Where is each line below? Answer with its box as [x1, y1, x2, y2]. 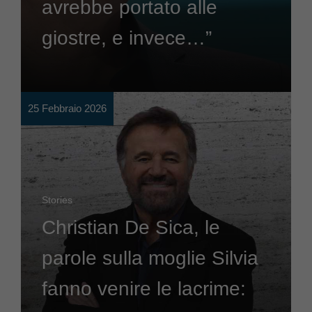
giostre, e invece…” [42, 27, 212, 49]
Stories [42, 194, 72, 206]
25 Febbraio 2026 [28, 102, 107, 115]
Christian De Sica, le [42, 217, 220, 239]
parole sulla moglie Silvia [42, 247, 258, 270]
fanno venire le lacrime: [42, 278, 246, 300]
